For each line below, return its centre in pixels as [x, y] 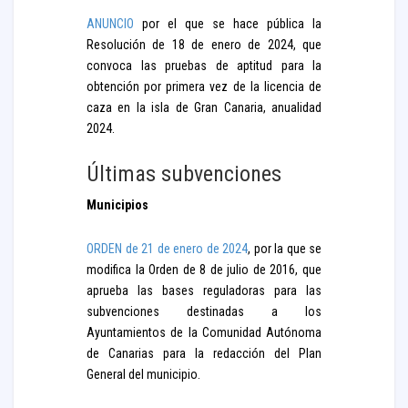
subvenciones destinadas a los [204, 311]
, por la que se [285, 249]
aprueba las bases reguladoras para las [204, 291]
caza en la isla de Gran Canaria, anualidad [204, 107]
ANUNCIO [110, 24]
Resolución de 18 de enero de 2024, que [204, 45]
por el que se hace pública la [228, 24]
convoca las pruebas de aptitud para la [204, 66]
